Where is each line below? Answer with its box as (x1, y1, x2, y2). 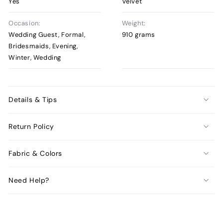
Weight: (121, 18, 146, 27)
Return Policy (8, 122, 54, 131)
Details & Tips (8, 95, 57, 105)
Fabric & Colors (8, 149, 62, 158)
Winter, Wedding (8, 53, 61, 62)
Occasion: (8, 18, 41, 27)
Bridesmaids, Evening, (8, 41, 78, 50)
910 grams (121, 30, 156, 39)
